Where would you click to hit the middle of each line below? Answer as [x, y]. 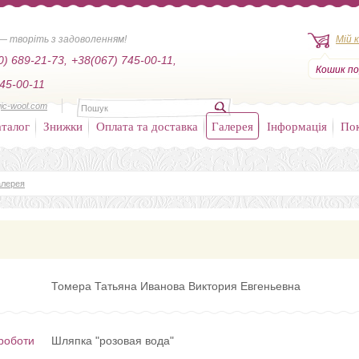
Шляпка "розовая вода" [113, 341]
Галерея [232, 126]
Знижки [63, 126]
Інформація [297, 126]
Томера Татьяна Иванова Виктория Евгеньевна [176, 286]
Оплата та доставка [147, 126]
